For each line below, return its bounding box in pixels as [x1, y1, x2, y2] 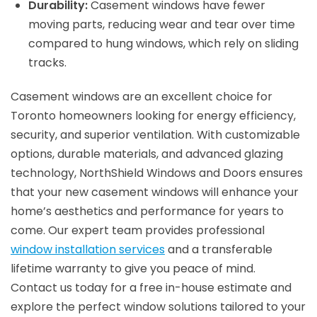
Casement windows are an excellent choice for [11, 88, 272, 105]
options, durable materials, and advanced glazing [11, 146, 283, 163]
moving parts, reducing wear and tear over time [28, 16, 295, 33]
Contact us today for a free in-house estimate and [11, 279, 292, 296]
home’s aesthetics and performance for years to [11, 203, 284, 220]
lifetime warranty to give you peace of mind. [11, 260, 255, 277]
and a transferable [165, 241, 272, 258]
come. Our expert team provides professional [11, 222, 265, 239]
